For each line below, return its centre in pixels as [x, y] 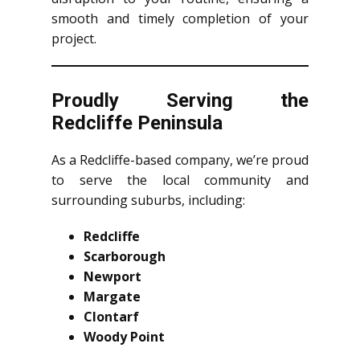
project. [74, 38]
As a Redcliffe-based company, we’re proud [180, 160]
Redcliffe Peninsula [137, 123]
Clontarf [111, 316]
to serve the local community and [180, 180]
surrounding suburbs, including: [148, 200]
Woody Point [124, 336]
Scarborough [125, 256]
